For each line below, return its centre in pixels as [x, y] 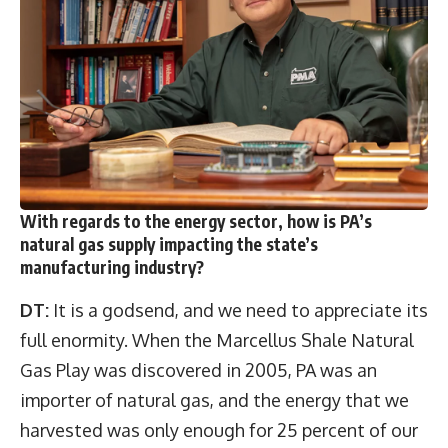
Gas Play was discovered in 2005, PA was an [198, 369]
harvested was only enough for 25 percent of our [219, 429]
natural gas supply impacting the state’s [169, 243]
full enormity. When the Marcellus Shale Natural [217, 339]
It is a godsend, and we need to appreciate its [238, 309]
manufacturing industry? [116, 266]
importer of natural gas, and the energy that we [214, 399]
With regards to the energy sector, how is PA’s [196, 220]
